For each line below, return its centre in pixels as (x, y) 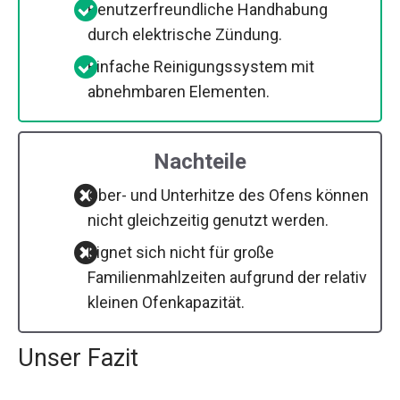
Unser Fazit (78, 358)
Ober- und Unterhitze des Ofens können (228, 195)
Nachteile (200, 161)
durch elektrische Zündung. (185, 34)
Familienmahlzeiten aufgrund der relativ (227, 277)
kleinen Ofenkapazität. (166, 302)
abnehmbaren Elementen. (179, 91)
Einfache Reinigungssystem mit (201, 66)
